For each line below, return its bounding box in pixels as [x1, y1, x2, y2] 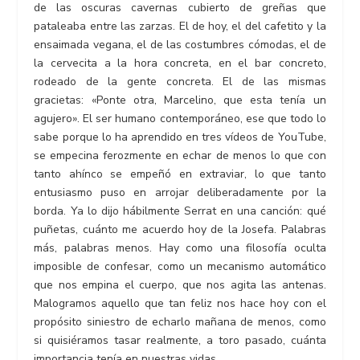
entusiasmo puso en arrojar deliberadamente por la [34, 184, 326, 200]
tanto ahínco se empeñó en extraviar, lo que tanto [34, 166, 326, 182]
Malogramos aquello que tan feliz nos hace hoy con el [34, 295, 326, 311]
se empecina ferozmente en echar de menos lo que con [34, 147, 326, 163]
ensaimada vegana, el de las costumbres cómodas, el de [34, 36, 326, 52]
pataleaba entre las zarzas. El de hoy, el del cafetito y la [34, 18, 326, 34]
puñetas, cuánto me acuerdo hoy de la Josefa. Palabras [34, 221, 326, 237]
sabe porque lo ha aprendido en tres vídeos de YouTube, [34, 129, 326, 145]
